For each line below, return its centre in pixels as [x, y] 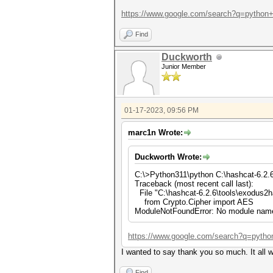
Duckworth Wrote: [168, 157]
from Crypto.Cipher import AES [194, 202]
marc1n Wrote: [155, 133]
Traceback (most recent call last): [194, 184]
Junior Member [184, 66]
